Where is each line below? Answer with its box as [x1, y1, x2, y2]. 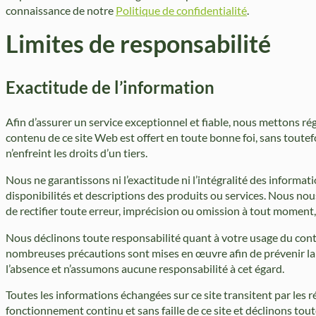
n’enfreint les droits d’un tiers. [6, 145, 147, 159]
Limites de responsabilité [6, 29, 271, 58]
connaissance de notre [6, 3, 116, 17]
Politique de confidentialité [116, 3, 247, 17]
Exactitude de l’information [6, 76, 214, 97]
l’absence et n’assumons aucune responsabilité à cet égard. [6, 261, 284, 275]
